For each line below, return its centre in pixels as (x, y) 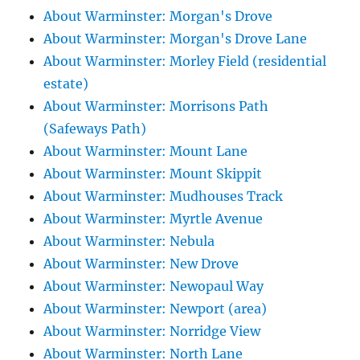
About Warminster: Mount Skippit (153, 174)
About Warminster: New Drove (141, 264)
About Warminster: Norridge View (152, 331)
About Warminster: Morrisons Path (156, 106)
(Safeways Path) (95, 129)
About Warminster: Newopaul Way (154, 286)
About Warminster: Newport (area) (155, 309)
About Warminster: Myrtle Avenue (153, 219)
